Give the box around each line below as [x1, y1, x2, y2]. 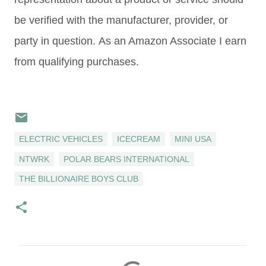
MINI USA [175, 134, 211, 144]
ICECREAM [117, 134, 160, 144]
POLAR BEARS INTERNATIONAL [64, 154, 189, 164]
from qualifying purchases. [14, 56, 139, 68]
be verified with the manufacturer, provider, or [14, 14, 228, 26]
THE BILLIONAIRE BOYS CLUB [19, 174, 138, 184]
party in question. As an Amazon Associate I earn [14, 35, 246, 47]
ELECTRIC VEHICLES [19, 134, 103, 144]
